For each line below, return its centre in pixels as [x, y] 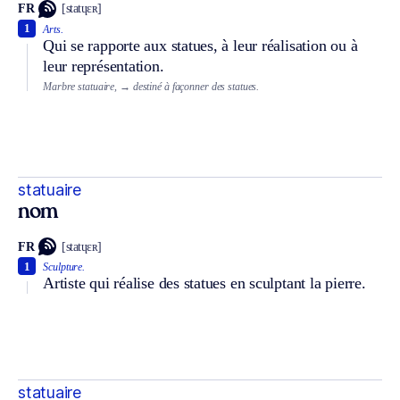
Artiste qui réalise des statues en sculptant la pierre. [204, 283]
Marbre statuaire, [80, 86]
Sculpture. [64, 267]
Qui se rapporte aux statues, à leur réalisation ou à [200, 45]
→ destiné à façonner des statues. [189, 86]
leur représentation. [104, 66]
